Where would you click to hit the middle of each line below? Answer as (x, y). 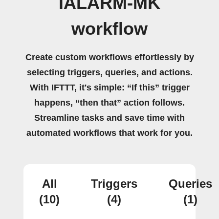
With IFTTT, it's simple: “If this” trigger (109, 88)
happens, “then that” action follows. (109, 103)
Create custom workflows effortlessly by (109, 57)
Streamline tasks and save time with (109, 118)
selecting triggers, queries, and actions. (109, 72)
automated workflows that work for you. (109, 133)
